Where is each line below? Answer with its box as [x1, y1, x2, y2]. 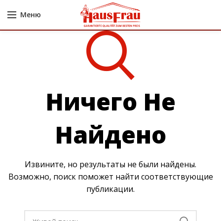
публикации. [86, 184, 135, 194]
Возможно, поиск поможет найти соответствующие [8, 171, 213, 182]
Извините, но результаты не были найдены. [25, 159, 196, 170]
